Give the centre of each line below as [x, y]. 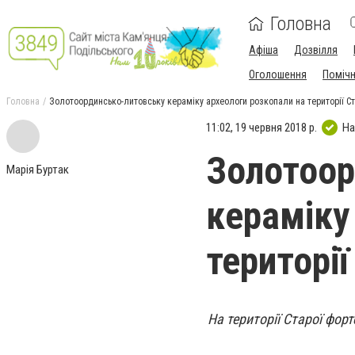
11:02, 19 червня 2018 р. [261, 127]
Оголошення [278, 74]
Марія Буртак [38, 170]
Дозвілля [316, 50]
